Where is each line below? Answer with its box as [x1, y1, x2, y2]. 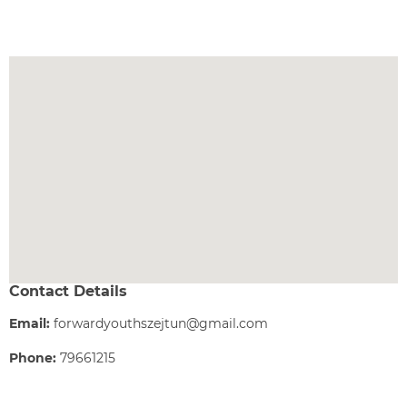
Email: [9, 315, 50, 332]
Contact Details [9, 283, 127, 300]
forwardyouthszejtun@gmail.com [54, 315, 268, 332]
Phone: [9, 350, 56, 366]
